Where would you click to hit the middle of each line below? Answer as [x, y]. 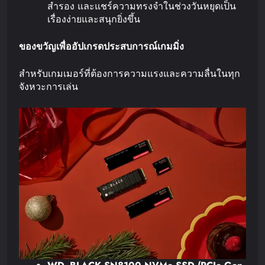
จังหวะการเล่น [49, 86]
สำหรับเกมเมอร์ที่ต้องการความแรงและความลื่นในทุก [130, 73]
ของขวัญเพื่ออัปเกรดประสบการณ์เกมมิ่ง [101, 46]
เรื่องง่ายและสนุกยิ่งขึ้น [94, 19]
